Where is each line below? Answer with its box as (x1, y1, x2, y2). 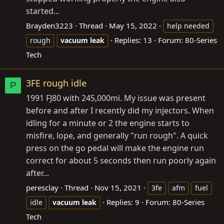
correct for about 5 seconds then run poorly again (26, 155, 216, 166)
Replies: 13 (114, 34, 152, 45)
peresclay (26, 182, 58, 192)
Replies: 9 (106, 197, 139, 207)
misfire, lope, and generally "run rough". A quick (26, 130, 208, 141)
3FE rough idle (26, 77, 86, 89)
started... (26, 5, 59, 16)
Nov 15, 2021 (94, 182, 141, 192)
